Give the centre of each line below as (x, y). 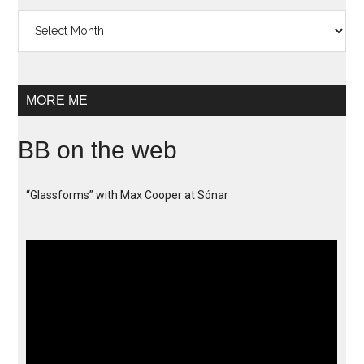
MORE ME (57, 100)
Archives (40, 18)
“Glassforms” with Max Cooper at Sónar (128, 195)
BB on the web (98, 150)
